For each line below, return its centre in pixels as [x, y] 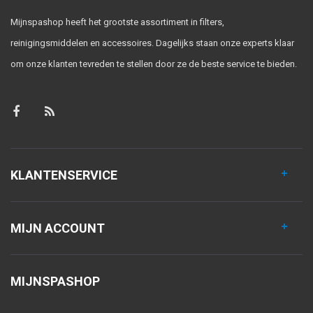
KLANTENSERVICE [64, 175]
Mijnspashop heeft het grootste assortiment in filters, [117, 22]
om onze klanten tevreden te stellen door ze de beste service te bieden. [154, 64]
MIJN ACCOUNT [58, 228]
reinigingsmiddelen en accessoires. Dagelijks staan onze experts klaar [152, 43]
